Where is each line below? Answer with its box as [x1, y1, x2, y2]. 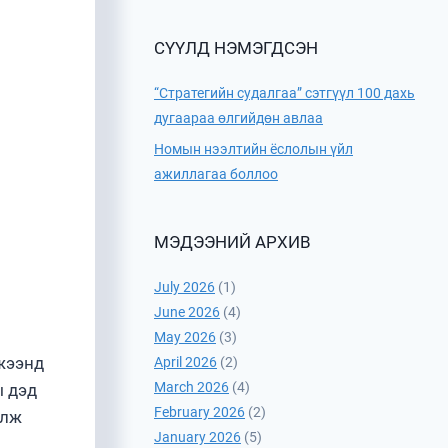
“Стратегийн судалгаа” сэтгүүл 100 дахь [154, 85, 415, 102]
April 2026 [154, 354, 217, 371]
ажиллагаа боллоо [154, 165, 278, 182]
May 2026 [154, 329, 216, 346]
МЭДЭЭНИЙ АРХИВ [154, 231, 311, 252]
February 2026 [154, 404, 245, 421]
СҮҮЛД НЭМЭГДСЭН [154, 37, 318, 58]
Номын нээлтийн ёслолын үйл [154, 140, 353, 157]
